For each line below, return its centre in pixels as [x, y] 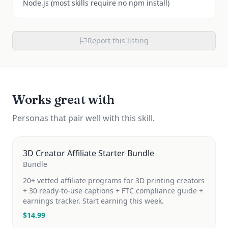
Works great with [63, 99]
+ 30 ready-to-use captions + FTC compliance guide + [113, 191]
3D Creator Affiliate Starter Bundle [89, 153]
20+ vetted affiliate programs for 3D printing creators [114, 180]
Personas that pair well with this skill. [83, 118]
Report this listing [118, 40]
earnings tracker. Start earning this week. [93, 201]
